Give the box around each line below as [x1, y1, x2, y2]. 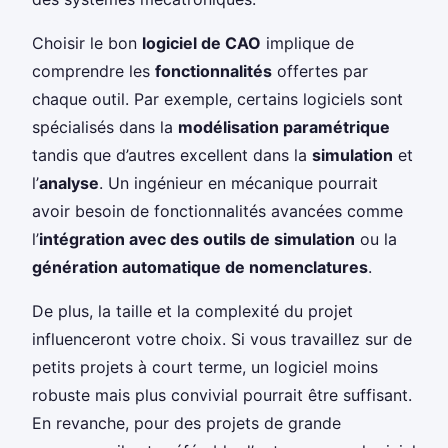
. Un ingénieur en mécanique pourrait [99, 172, 378, 193]
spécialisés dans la [32, 116, 178, 137]
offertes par [272, 60, 368, 81]
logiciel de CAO [142, 32, 261, 53]
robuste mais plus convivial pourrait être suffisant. [32, 384, 412, 405]
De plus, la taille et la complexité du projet [32, 300, 353, 321]
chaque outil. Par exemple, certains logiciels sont [32, 88, 403, 109]
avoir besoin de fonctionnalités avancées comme [32, 200, 403, 221]
